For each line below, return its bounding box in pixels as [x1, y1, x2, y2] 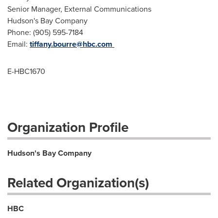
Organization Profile [7, 117, 128, 137]
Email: [7, 38, 30, 50]
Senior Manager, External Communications [7, 3, 151, 15]
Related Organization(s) [7, 173, 149, 193]
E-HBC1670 [7, 66, 45, 77]
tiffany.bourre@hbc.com [30, 38, 112, 50]
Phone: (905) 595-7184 [7, 27, 83, 38]
